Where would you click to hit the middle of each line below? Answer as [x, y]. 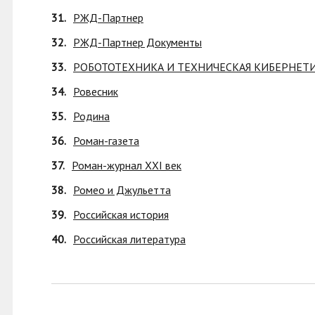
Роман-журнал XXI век [127, 165]
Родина [91, 116]
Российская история [121, 214]
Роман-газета [106, 141]
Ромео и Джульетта [122, 190]
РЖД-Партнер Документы [137, 42]
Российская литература [129, 239]
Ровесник [96, 91]
